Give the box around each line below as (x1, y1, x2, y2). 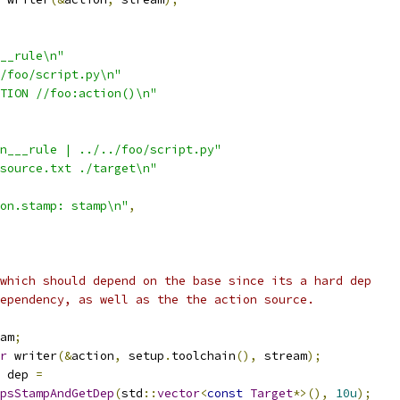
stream (257, 348, 307, 363)
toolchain (171, 348, 236, 363)
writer (7, 348, 57, 363)
